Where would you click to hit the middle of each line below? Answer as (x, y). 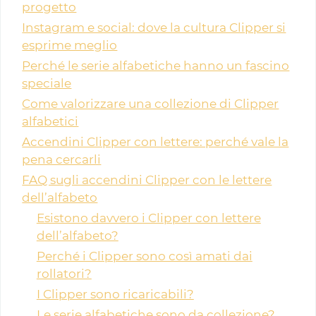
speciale (47, 84)
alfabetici (50, 122)
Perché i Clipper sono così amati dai (144, 256)
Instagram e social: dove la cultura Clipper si (154, 28)
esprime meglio (70, 45)
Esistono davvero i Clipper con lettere (148, 218)
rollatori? (64, 274)
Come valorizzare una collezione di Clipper (151, 104)
